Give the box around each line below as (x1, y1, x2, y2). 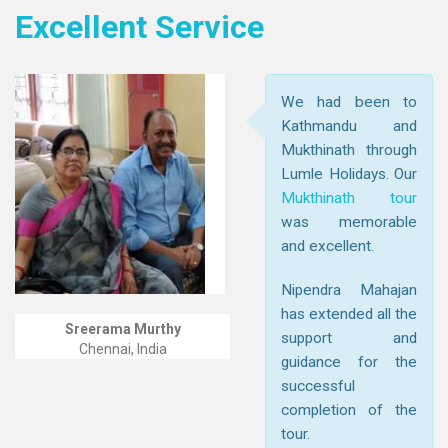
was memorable (281, 213, 417, 231)
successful (281, 377, 355, 395)
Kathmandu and (281, 117, 417, 135)
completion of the (281, 401, 417, 419)
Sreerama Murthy (64, 321, 181, 337)
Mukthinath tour (281, 189, 417, 207)
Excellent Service (15, 8, 264, 46)
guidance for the (281, 353, 417, 371)
